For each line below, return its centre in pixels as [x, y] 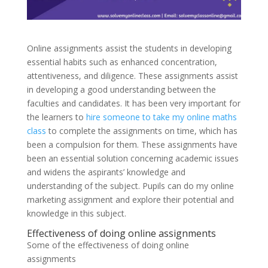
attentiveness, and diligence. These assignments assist [132, 76]
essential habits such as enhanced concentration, [122, 62]
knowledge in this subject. [92, 214]
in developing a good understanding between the [121, 90]
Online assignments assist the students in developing [129, 48]
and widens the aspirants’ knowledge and [106, 172]
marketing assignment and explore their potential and [130, 200]
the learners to [56, 117]
